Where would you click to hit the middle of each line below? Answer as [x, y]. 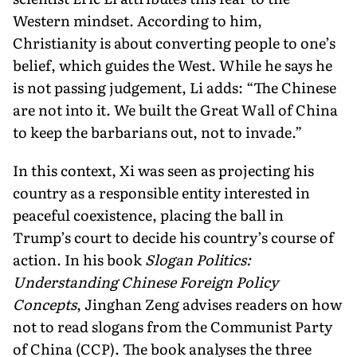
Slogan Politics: [198, 259]
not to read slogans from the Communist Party [173, 326]
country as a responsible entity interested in [161, 192]
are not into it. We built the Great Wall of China [175, 109]
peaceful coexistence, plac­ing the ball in [148, 214]
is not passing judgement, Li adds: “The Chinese [175, 87]
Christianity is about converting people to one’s [174, 42]
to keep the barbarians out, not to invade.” [157, 131]
